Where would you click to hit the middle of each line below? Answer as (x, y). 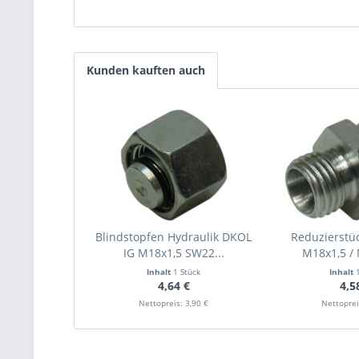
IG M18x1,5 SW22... (173, 253)
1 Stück (187, 272)
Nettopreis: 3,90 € (174, 303)
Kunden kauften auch (146, 70)
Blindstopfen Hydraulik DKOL (174, 237)
